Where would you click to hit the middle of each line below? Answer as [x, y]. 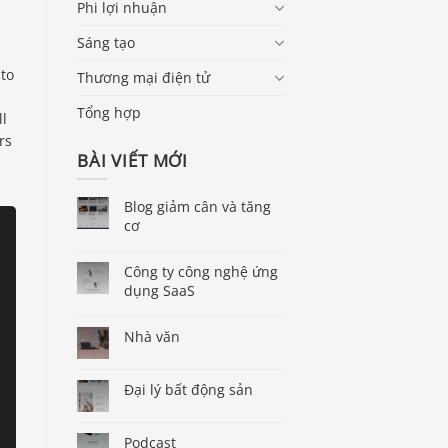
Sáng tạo [106, 42]
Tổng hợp [109, 112]
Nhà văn [152, 337]
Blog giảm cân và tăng [197, 207]
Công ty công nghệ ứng [201, 272]
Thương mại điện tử [143, 77]
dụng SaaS [159, 291]
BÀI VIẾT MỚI [133, 160]
